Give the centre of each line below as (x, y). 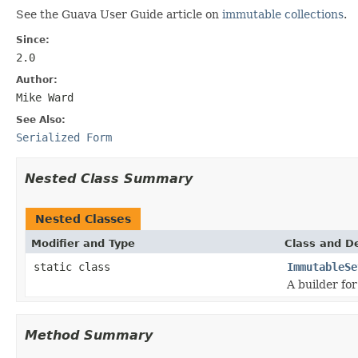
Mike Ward (45, 97)
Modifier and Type (83, 243)
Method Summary (89, 335)
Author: (37, 80)
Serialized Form (64, 137)
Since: (33, 40)
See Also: (41, 119)
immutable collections (283, 14)
